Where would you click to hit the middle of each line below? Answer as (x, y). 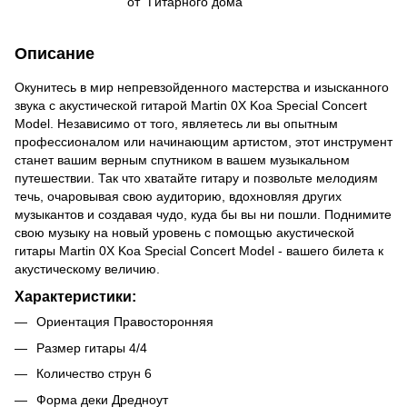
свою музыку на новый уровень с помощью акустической (184, 232)
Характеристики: (75, 297)
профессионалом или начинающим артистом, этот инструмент (203, 141)
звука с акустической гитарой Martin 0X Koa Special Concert (191, 105)
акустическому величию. (87, 268)
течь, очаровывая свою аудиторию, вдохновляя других (178, 196)
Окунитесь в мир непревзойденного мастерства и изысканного (202, 87)
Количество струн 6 (94, 374)
